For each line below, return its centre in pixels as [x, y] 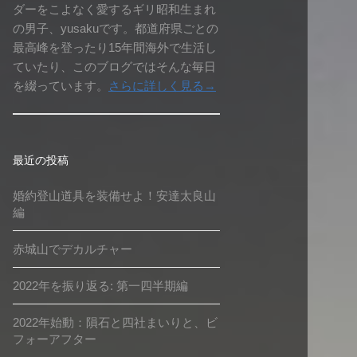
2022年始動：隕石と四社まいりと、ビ [115, 323]
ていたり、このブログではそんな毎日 [114, 66]
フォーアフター [55, 339]
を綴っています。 [61, 85]
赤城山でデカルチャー [73, 249]
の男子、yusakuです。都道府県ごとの [116, 28]
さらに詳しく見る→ [162, 85]
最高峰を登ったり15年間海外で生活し [115, 47]
